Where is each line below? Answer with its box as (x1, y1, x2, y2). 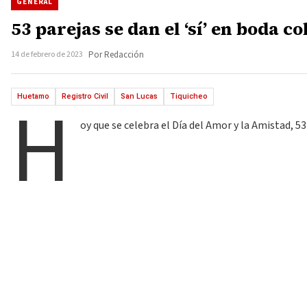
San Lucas (121, 92, 158, 101)
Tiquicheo (170, 92, 208, 101)
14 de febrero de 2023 (11, 49, 83, 60)
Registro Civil (62, 92, 108, 101)
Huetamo (17, 92, 49, 101)
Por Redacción (88, 49, 144, 61)
